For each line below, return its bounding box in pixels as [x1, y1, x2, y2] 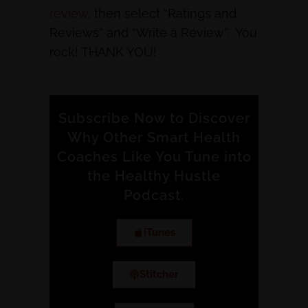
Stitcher [140, 268, 179, 280]
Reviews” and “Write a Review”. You [49, 25, 257, 40]
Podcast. [124, 187, 184, 203]
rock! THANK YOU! [49, 45, 157, 59]
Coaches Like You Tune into [56, 148, 252, 165]
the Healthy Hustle [87, 168, 221, 184]
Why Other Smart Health [67, 129, 241, 146]
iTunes [143, 226, 175, 239]
